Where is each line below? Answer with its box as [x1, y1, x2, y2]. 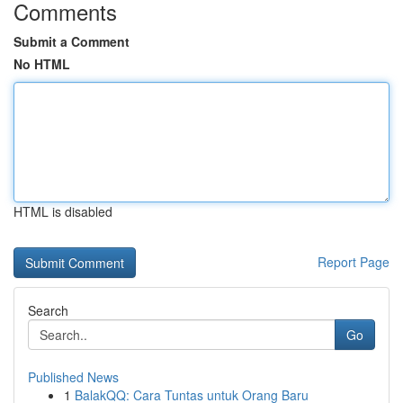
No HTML [13, 55, 70, 73]
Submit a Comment [13, 32, 130, 50]
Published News [28, 368, 119, 386]
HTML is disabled [13, 202, 112, 220]
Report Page [318, 253, 390, 271]
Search [28, 301, 68, 319]
